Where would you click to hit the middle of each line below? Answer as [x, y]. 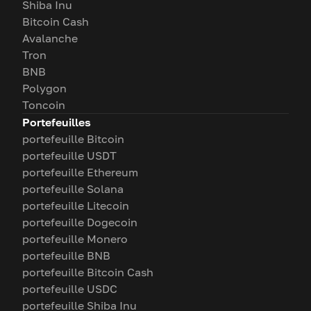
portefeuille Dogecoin [80, 222]
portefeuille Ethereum [80, 172]
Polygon [44, 88]
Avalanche [50, 38]
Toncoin [44, 105]
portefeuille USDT [69, 155]
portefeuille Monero [75, 239]
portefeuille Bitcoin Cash [88, 272]
